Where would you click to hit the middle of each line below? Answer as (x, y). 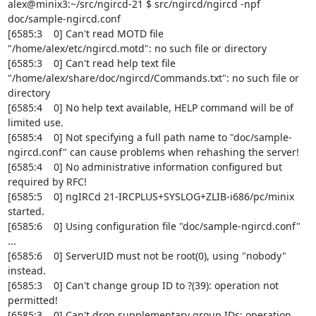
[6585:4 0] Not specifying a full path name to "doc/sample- (150, 137)
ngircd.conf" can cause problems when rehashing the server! (153, 152)
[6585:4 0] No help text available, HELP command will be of (150, 108)
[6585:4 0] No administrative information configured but (145, 167)
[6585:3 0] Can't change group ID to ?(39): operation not (143, 285)
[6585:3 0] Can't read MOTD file (85, 34)
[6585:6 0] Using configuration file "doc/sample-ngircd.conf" (154, 226)
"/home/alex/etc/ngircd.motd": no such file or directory (137, 48)
